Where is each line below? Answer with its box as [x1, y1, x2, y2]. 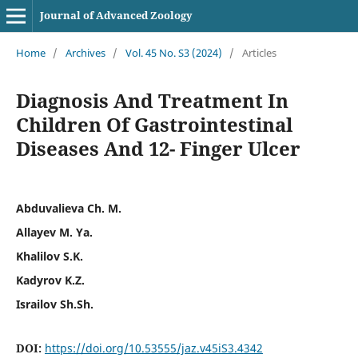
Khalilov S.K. [15, 248, 83, 264]
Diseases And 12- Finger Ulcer [15, 134, 300, 161]
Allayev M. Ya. [15, 224, 93, 240]
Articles [241, 45, 276, 60]
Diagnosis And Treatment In [15, 86, 288, 113]
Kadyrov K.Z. [15, 272, 85, 288]
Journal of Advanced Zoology [39, 8, 193, 22]
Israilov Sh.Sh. [15, 296, 93, 312]
